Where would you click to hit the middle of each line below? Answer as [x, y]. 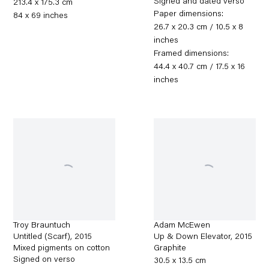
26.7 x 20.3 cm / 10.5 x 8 [199, 27]
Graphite [170, 248]
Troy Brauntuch [42, 225]
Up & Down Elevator [192, 237]
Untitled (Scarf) [42, 237]
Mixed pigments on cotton [62, 248]
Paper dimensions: [189, 14]
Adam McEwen [182, 225]
